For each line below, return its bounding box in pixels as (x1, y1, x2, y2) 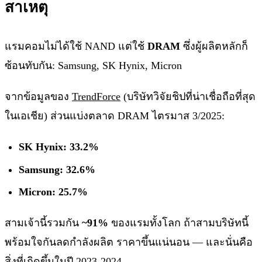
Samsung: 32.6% (19, 163, 95, 175)
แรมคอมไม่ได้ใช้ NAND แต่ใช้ (5, 40, 147, 52)
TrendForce (72, 91, 120, 102)
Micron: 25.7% (19, 186, 88, 198)
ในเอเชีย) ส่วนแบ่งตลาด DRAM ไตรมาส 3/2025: (5, 110, 225, 122)
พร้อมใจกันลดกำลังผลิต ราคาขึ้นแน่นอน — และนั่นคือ (5, 236, 253, 249)
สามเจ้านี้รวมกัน (5, 217, 82, 229)
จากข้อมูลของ (5, 91, 72, 102)
